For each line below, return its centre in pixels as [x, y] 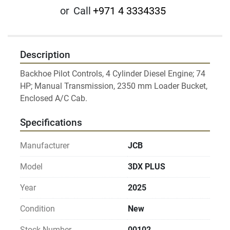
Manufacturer [45, 146]
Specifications [51, 123]
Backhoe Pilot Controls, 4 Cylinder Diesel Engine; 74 [113, 74]
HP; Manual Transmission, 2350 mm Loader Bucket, [114, 86]
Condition [37, 209]
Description [45, 55]
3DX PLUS [147, 167]
